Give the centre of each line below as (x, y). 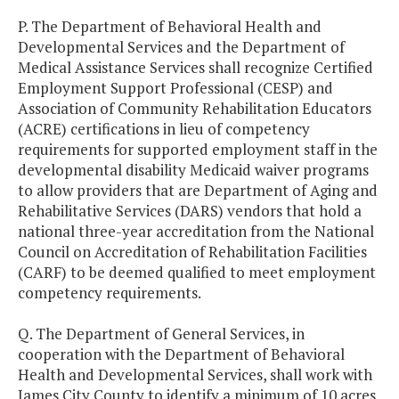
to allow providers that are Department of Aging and (198, 191)
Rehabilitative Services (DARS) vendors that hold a (190, 211)
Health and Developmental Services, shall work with (195, 375)
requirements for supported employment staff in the (198, 150)
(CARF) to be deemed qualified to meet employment (197, 273)
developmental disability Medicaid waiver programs (193, 170)
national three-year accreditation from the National (196, 232)
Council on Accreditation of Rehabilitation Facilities (192, 252)
